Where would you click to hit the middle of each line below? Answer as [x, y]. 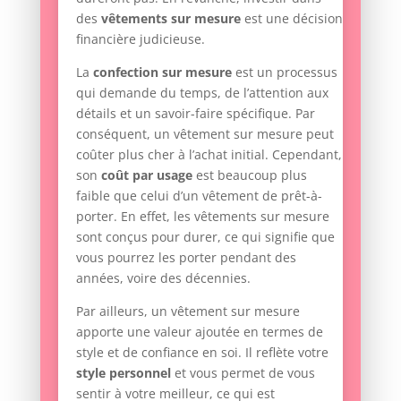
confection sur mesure [162, 72]
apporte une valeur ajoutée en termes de [199, 331]
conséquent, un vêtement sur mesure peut [205, 133]
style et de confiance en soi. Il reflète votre [202, 352]
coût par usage [146, 175]
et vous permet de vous [243, 372]
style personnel [123, 372]
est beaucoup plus [249, 175]
